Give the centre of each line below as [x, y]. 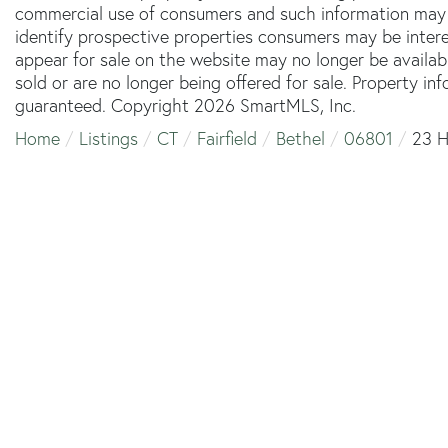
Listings [108, 138]
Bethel [300, 138]
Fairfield [227, 138]
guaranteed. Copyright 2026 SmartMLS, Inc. [185, 105]
